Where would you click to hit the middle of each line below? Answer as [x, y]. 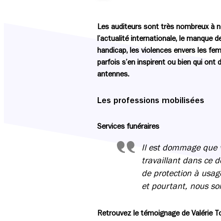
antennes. [113, 74]
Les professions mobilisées [151, 100]
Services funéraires [128, 126]
